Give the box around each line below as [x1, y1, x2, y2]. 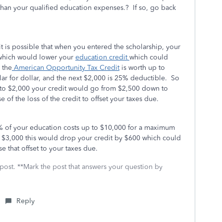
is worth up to [119, 63, 165, 72]
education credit [75, 53, 129, 61]
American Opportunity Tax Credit [12, 63, 119, 72]
